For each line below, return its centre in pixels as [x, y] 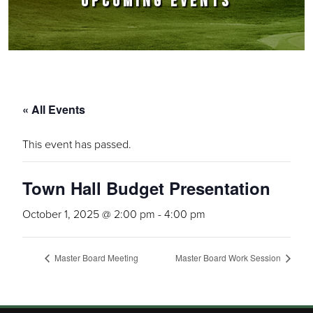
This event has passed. [77, 144]
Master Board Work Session [229, 258]
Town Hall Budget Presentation [146, 188]
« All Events [54, 109]
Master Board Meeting [95, 258]
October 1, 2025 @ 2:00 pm [89, 214]
